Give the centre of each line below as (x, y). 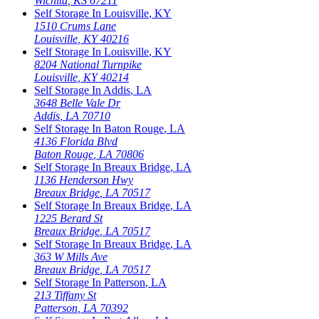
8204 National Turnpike (88, 64)
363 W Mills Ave (71, 256)
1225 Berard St (68, 218)
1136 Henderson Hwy (84, 179)
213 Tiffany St (65, 295)
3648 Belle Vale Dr (77, 103)
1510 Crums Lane (75, 26)
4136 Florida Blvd (76, 141)
